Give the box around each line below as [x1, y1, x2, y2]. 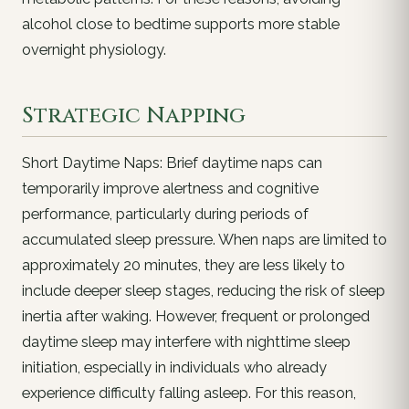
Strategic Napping [22, 100, 246, 131]
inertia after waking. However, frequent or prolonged [22, 307, 370, 325]
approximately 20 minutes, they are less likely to [22, 256, 345, 274]
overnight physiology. [22, 40, 166, 58]
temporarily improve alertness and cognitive [22, 179, 319, 197]
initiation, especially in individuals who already [22, 358, 327, 376]
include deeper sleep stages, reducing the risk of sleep [22, 281, 385, 299]
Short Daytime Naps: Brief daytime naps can [22, 153, 322, 172]
